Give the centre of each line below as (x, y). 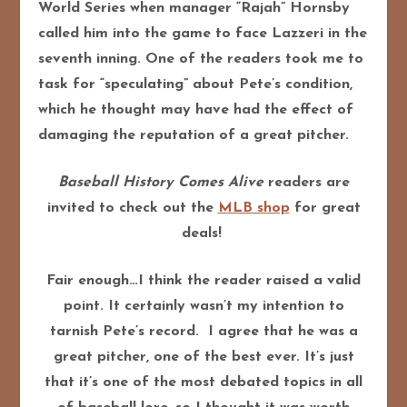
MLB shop (253, 208)
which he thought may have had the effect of (196, 110)
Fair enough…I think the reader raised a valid (203, 281)
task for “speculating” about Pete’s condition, (196, 85)
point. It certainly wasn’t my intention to (203, 307)
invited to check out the (132, 208)
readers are (306, 183)
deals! (203, 234)
